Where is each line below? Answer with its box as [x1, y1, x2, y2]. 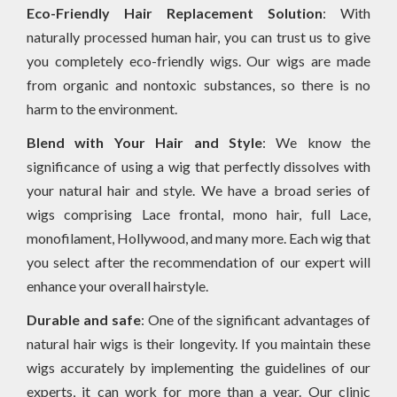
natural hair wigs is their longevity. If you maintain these [27, 334, 370, 352]
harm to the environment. [27, 99, 180, 117]
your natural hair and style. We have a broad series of [27, 181, 370, 198]
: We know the [261, 133, 370, 151]
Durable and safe [27, 310, 141, 328]
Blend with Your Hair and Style [27, 133, 262, 151]
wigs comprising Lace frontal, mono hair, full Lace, [27, 205, 370, 222]
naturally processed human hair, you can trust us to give [27, 27, 370, 45]
